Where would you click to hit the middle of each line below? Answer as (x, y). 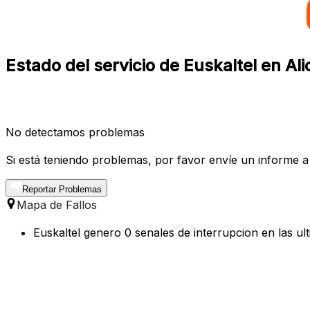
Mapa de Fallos (57, 204)
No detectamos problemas (75, 132)
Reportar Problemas (62, 189)
